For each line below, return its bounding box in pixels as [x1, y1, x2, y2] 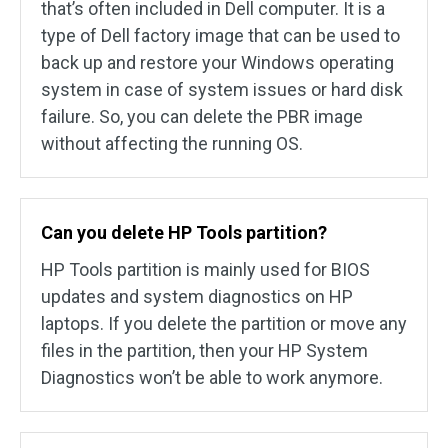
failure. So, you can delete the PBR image [41, 106, 363, 128]
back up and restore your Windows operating [41, 52, 394, 74]
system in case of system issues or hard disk [41, 79, 403, 101]
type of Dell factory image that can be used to [41, 25, 400, 47]
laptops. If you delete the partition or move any [41, 313, 407, 335]
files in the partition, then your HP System [41, 340, 368, 362]
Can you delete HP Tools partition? [41, 222, 327, 244]
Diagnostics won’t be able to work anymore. [41, 367, 383, 389]
